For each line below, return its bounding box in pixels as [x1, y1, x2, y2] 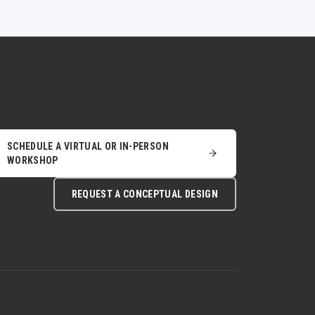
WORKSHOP [7, 155, 58, 166]
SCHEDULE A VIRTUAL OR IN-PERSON [7, 141, 169, 152]
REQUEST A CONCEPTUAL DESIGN [71, 188, 218, 200]
